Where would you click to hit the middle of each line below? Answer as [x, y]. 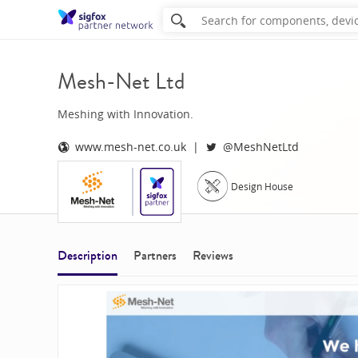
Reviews [213, 255]
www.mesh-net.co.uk [131, 147]
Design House [262, 187]
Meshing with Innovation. [125, 113]
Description [88, 255]
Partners [155, 255]
